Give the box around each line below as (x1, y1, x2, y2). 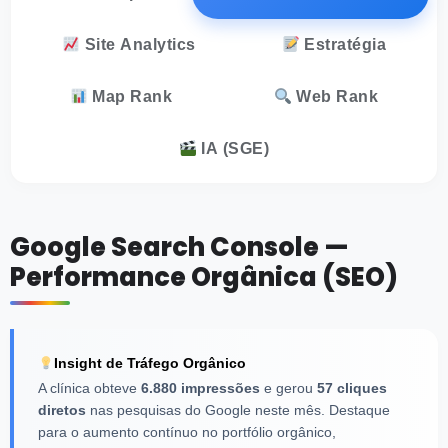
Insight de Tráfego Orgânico (53, 355, 246, 372)
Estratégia (299, 36, 387, 54)
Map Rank (87, 88, 173, 106)
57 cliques (317, 380, 387, 397)
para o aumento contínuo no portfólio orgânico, (38, 424, 336, 441)
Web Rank (291, 88, 379, 106)
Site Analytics (80, 36, 196, 54)
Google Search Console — (10, 229, 349, 266)
